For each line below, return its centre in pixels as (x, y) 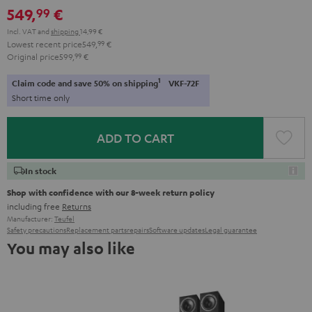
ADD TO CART (135, 138)
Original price (33, 56)
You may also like (71, 248)
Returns (77, 206)
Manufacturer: (31, 218)
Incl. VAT (22, 31)
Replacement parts (96, 229)
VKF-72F (184, 83)
